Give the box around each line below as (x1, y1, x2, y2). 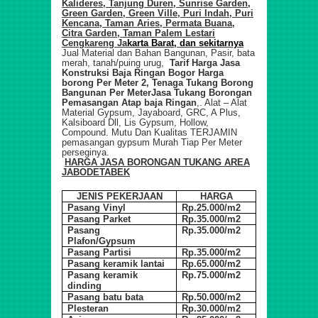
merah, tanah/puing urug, (62, 57, 170, 69)
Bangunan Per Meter (62, 87, 151, 99)
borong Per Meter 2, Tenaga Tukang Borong (62, 77, 253, 89)
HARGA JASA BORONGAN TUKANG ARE (65, 157, 243, 168)
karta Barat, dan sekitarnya (127, 38, 243, 49)
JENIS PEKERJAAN (76, 191, 163, 202)
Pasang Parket (67, 214, 131, 225)
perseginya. (62, 147, 112, 158)
